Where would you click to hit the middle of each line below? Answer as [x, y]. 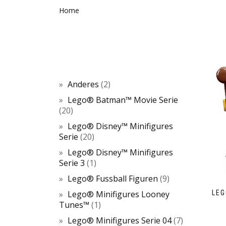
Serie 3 [72, 163]
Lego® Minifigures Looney [119, 194]
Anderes [83, 84]
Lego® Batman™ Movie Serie [123, 100]
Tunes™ [74, 205]
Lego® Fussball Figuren [113, 179]
